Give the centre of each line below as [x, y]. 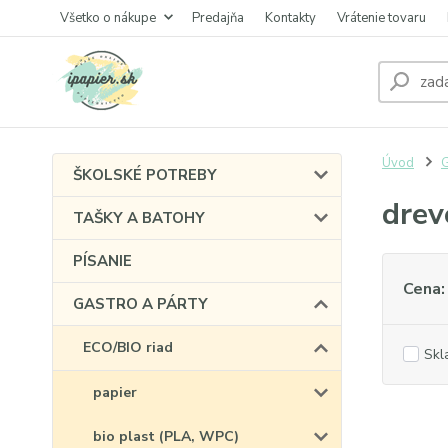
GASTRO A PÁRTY [140, 304]
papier [115, 392]
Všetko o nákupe [108, 18]
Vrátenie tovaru [381, 18]
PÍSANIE [102, 261]
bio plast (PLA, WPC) [166, 436]
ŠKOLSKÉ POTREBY [145, 175]
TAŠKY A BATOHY [139, 218]
